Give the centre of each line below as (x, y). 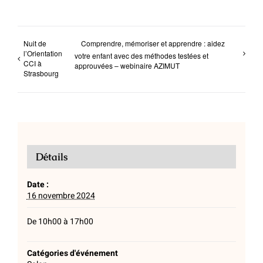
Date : (38, 185)
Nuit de (35, 43)
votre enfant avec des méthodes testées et (141, 55)
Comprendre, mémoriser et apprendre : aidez (153, 43)
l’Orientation (43, 53)
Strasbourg (41, 73)
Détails (51, 157)
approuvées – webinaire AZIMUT (127, 65)
